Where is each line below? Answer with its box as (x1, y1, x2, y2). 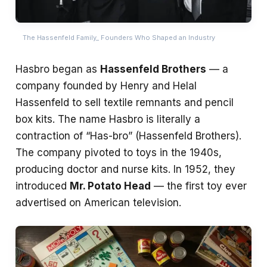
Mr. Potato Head (70, 179, 151, 192)
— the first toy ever (151, 179, 247, 192)
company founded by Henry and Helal (15, 79, 197, 92)
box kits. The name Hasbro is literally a (15, 113, 200, 125)
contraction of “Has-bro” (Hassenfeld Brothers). (15, 129, 241, 142)
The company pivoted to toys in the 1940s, (15, 146, 222, 159)
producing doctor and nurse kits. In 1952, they (15, 163, 235, 175)
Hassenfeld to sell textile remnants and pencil (15, 96, 234, 108)
